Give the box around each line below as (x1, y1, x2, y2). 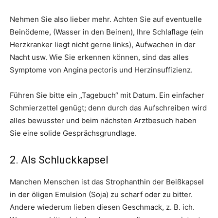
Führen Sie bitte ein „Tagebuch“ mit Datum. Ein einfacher (10, 91, 204, 100)
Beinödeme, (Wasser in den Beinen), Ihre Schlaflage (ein (10, 27, 203, 36)
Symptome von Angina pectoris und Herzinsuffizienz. (10, 65, 193, 74)
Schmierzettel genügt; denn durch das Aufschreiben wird (10, 103, 207, 112)
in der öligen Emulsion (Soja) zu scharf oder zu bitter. (10, 190, 193, 199)
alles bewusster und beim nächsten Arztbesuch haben (10, 116, 197, 125)
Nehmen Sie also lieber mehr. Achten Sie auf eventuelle (10, 15, 202, 24)
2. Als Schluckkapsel (10, 154, 109, 166)
